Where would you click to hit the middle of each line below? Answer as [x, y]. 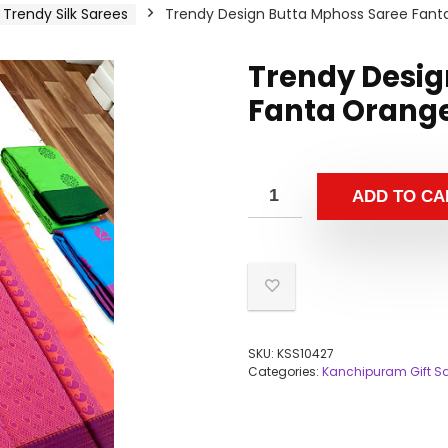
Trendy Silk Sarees [65, 14]
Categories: [285, 371]
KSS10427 [305, 353]
